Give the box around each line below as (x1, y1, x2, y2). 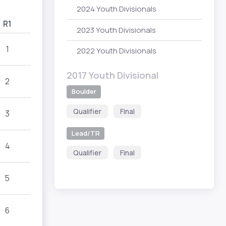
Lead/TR (71, 129, 100, 138)
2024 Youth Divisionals (77, 4, 156, 15)
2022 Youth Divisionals (77, 45, 156, 56)
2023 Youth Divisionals (77, 24, 156, 35)
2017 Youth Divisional (67, 69, 158, 81)
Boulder (71, 87, 96, 96)
